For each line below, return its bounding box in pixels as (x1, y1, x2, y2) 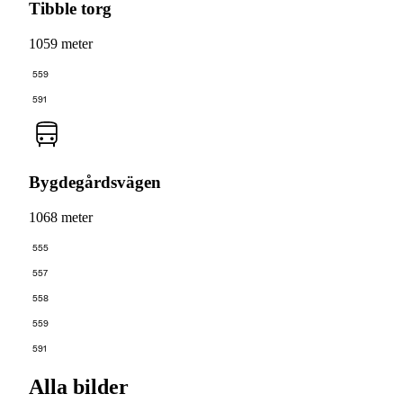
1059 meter (29, 35, 93, 51)
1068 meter (29, 210, 93, 226)
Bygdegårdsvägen (29, 173, 161, 193)
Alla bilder (29, 375, 129, 399)
